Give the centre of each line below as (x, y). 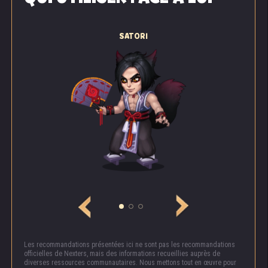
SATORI (133, 36)
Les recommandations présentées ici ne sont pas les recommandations (130, 245)
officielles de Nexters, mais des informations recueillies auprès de (122, 254)
